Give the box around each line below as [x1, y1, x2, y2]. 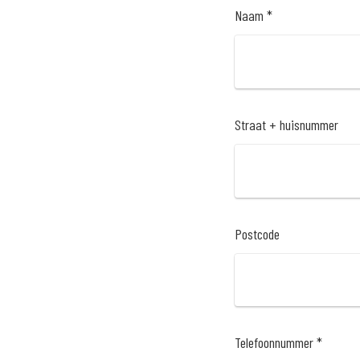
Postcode [235, 224, 280, 243]
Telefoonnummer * [235, 333, 322, 352]
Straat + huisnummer [235, 115, 338, 133]
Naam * [235, 6, 272, 24]
